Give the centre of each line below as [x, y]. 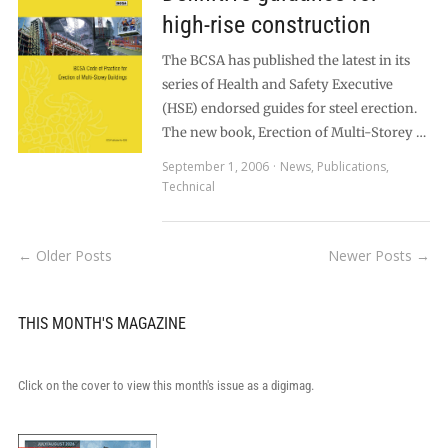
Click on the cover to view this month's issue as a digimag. [165, 385]
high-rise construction [266, 25]
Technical [188, 186]
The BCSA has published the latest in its [285, 60]
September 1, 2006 [215, 166]
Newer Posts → [379, 255]
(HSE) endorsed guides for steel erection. [289, 108]
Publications [351, 166]
